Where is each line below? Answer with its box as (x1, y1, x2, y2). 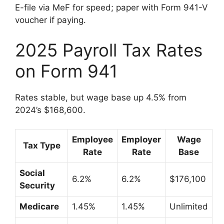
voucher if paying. (15, 15, 86, 25)
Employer (121, 134, 161, 145)
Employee (72, 134, 113, 145)
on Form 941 (15, 60, 117, 81)
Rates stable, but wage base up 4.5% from (15, 92, 186, 102)
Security (19, 180, 55, 191)
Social (19, 168, 45, 178)
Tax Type (22, 140, 60, 151)
